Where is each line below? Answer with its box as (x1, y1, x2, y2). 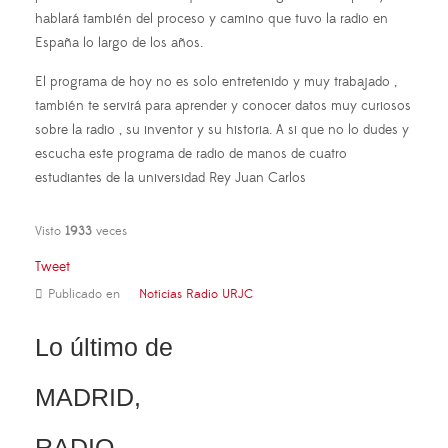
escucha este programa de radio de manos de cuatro (35, 144, 347, 163)
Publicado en (48, 285, 120, 302)
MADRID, (35, 382, 141, 411)
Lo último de (35, 332, 173, 361)
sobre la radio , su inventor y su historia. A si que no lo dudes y (35, 120, 409, 139)
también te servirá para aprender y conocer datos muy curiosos (35, 96, 411, 115)
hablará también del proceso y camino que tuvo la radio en (35, 9, 388, 28)
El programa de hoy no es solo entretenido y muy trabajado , (35, 72, 397, 91)
